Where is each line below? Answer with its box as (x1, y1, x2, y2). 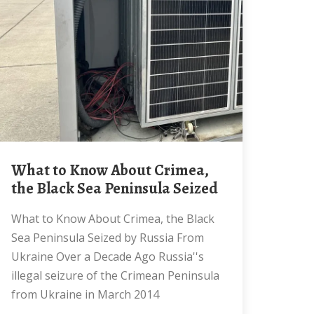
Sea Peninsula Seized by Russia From (11, 230, 204, 245)
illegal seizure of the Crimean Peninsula (11, 268, 219, 283)
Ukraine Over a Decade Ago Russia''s (11, 249, 204, 264)
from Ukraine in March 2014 (11, 287, 159, 302)
